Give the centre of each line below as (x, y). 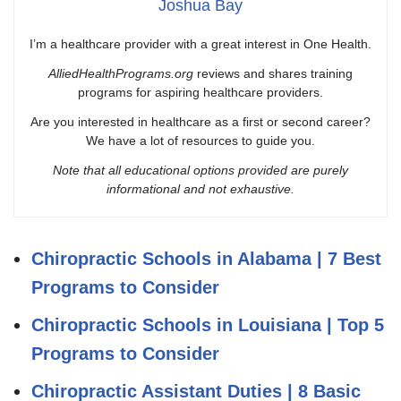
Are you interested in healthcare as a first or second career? (200, 121)
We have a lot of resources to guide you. (200, 140)
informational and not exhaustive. (200, 188)
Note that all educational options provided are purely (200, 170)
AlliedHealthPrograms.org (121, 73)
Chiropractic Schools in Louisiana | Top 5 (208, 324)
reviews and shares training (273, 73)
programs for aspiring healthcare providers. (200, 92)
